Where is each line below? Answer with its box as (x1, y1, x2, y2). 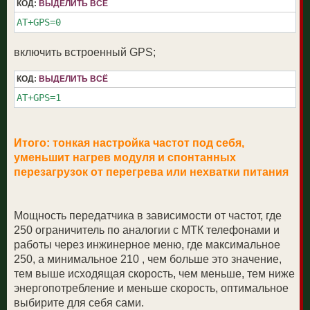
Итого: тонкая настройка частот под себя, (14, 136, 244, 149)
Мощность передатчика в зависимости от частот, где (14, 209, 282, 221)
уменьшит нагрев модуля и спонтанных (14, 151, 236, 163)
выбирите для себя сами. (14, 296, 144, 309)
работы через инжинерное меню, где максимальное (14, 238, 280, 250)
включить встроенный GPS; (14, 46, 156, 59)
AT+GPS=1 (17, 91, 61, 103)
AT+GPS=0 (17, 16, 61, 28)
